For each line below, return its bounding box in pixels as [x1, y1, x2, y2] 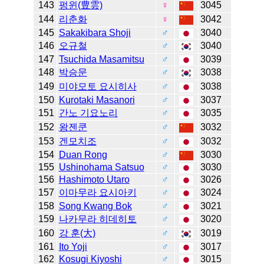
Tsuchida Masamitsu [58, 54, 144, 65]
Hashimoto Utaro [58, 174, 130, 185]
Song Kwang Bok [58, 201, 132, 212]
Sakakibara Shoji [58, 28, 131, 38]
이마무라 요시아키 [58, 187, 137, 198]
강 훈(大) [58, 228, 95, 239]
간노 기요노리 [58, 108, 118, 118]
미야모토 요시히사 [58, 81, 137, 92]
